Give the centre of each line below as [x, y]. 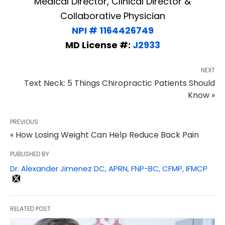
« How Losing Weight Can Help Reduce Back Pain [104, 135]
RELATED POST [30, 209]
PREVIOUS [24, 122]
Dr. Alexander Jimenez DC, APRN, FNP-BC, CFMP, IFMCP [109, 169]
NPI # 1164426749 [113, 31]
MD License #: [99, 45]
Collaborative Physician [113, 16]
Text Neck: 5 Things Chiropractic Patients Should [120, 83]
